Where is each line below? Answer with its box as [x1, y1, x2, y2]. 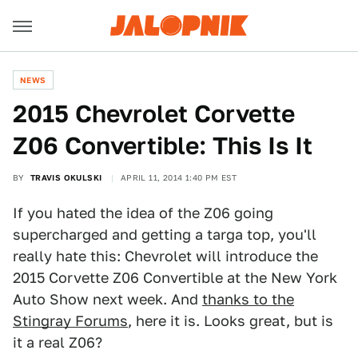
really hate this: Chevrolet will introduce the [13, 248, 318, 265]
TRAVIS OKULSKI [30, 173, 102, 182]
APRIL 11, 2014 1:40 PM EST [120, 173, 237, 182]
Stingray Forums [13, 312, 128, 329]
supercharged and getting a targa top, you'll [13, 226, 316, 243]
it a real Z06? [13, 334, 102, 351]
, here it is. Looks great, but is [128, 312, 333, 329]
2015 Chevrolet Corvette [13, 99, 295, 128]
